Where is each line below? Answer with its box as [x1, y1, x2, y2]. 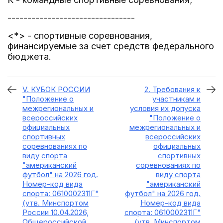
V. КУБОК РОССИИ [22, 85, 90, 94]
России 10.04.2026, [22, 208, 89, 217]
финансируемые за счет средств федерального [7, 41, 214, 51]
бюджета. [7, 51, 51, 62]
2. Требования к [144, 85, 201, 94]
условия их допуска [130, 104, 201, 113]
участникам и [152, 94, 201, 104]
